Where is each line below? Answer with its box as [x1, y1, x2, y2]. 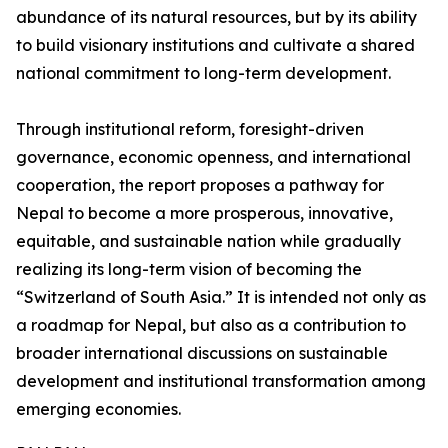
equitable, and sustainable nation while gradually [16, 231, 401, 252]
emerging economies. [16, 399, 181, 420]
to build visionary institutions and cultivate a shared [16, 35, 415, 56]
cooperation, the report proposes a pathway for [16, 175, 384, 196]
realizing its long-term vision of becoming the [16, 259, 362, 280]
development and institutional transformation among [16, 371, 426, 392]
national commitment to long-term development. [16, 63, 391, 84]
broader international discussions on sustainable [16, 343, 388, 364]
